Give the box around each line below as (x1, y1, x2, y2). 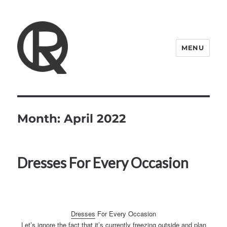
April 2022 (64, 111, 127, 126)
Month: (17, 111, 64, 126)
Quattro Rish (17, 81, 95, 96)
